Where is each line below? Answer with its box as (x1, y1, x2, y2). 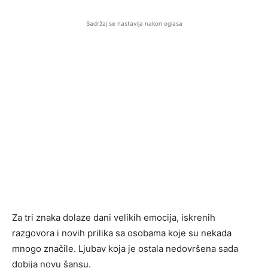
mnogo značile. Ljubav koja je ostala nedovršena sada (12, 243, 238, 255)
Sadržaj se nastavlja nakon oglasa (86, 20, 182, 28)
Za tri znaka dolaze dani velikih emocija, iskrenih (12, 212, 215, 224)
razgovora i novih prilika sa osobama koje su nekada (12, 227, 232, 239)
